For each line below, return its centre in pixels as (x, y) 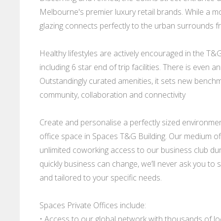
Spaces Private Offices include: (93, 205)
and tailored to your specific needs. (101, 178)
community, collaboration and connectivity (112, 95)
